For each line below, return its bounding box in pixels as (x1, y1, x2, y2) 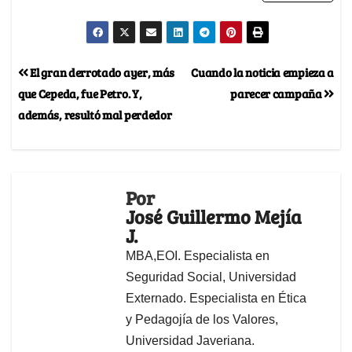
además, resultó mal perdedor (18, 106, 172, 123)
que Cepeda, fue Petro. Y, (18, 85, 142, 102)
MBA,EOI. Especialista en (126, 249, 269, 263)
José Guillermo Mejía (126, 203, 302, 230)
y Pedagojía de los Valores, (126, 313, 278, 327)
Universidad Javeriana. (126, 334, 255, 348)
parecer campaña (230, 85, 324, 102)
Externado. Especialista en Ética (126, 291, 306, 306)
